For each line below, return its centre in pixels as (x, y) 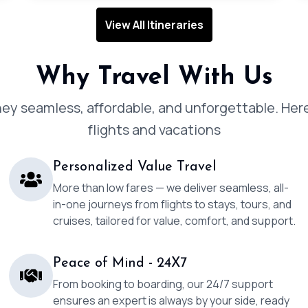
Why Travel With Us (154, 78)
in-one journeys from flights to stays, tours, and (173, 204)
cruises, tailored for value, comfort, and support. (175, 221)
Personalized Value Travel (135, 167)
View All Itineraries (154, 25)
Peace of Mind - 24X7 (120, 263)
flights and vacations (154, 130)
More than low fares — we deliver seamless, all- (171, 188)
